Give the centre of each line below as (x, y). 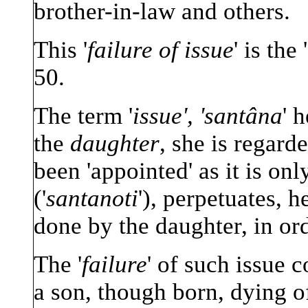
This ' (60, 50)
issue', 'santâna (208, 116)
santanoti (92, 199)
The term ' (83, 116)
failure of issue (161, 50)
